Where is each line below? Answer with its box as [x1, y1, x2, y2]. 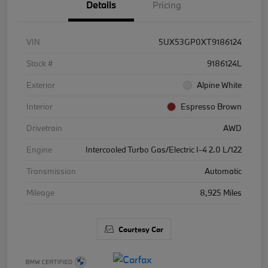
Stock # [26, 57, 53, 69]
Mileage [26, 187, 54, 198]
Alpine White [197, 79, 242, 90]
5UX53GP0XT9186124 [159, 36, 242, 47]
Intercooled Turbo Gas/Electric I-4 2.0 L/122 [86, 144, 242, 155]
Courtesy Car [118, 224, 163, 234]
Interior [26, 100, 53, 112]
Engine [26, 144, 52, 155]
